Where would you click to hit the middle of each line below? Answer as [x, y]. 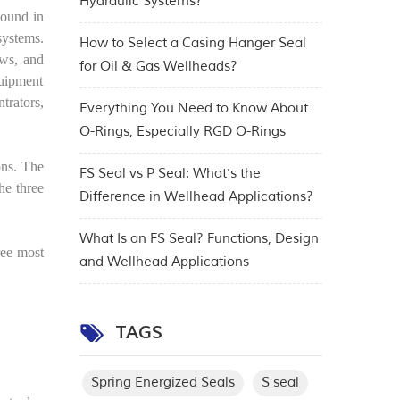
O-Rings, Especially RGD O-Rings [182, 132]
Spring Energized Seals [162, 383]
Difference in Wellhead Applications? [196, 197]
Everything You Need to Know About [193, 109]
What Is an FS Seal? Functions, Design [199, 239]
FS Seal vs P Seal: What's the [170, 174]
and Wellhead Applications [164, 262]
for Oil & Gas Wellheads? [158, 67]
